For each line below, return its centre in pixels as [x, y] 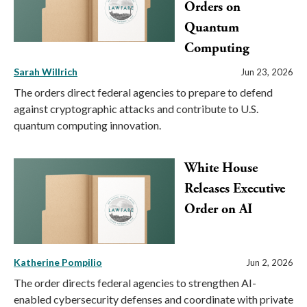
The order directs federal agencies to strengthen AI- [135, 282]
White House [221, 168]
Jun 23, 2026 [267, 72]
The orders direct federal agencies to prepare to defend [143, 92]
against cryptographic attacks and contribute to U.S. [136, 109]
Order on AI [218, 209]
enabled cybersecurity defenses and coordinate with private [153, 299]
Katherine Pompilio [58, 262]
